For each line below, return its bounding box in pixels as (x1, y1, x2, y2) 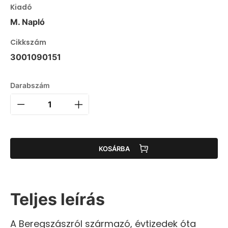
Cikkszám (10, 37, 46, 48)
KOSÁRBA (98, 144, 130, 153)
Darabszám (10, 81, 50, 90)
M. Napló (10, 17, 45, 27)
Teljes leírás (10, 189, 105, 210)
